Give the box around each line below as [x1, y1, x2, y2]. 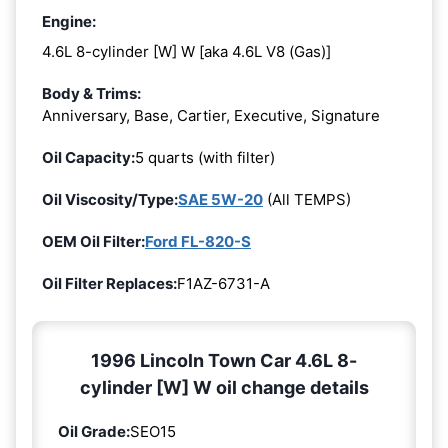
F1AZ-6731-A [177, 273, 270, 293]
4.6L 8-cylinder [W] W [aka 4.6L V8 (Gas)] [42, 41, 331, 61]
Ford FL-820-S [145, 231, 251, 251]
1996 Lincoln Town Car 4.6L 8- [91, 349, 357, 371]
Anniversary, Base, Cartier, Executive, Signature [42, 105, 380, 125]
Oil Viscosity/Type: [42, 189, 178, 209]
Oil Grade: [58, 421, 130, 441]
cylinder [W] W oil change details [79, 376, 369, 398]
